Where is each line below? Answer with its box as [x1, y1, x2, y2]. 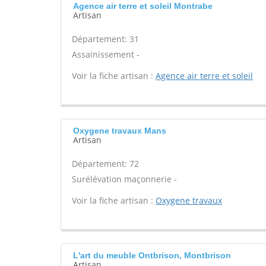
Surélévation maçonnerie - [72, 173, 177, 185]
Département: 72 [72, 158, 139, 169]
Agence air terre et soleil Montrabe [73, 1, 213, 11]
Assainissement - [72, 49, 140, 60]
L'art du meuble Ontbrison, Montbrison [73, 251, 231, 260]
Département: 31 [72, 33, 139, 45]
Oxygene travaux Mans [73, 126, 166, 135]
